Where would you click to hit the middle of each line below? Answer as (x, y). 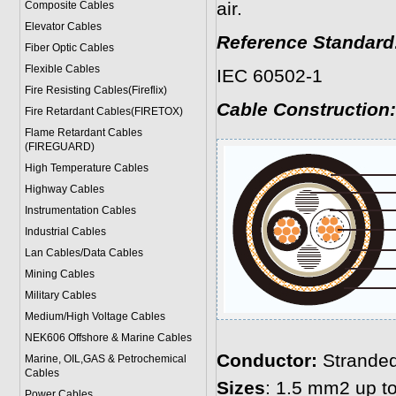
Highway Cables (64, 189)
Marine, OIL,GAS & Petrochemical (105, 359)
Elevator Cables (63, 27)
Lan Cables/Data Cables (84, 253)
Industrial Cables (65, 232)
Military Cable (57, 295)
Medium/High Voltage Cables (95, 316)
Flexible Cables (62, 69)
